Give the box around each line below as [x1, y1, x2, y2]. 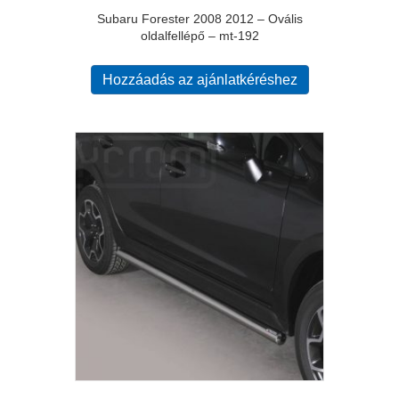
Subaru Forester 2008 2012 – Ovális [96, 12, 303, 27]
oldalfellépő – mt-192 [140, 28, 259, 44]
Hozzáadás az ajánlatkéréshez [102, 72, 297, 88]
